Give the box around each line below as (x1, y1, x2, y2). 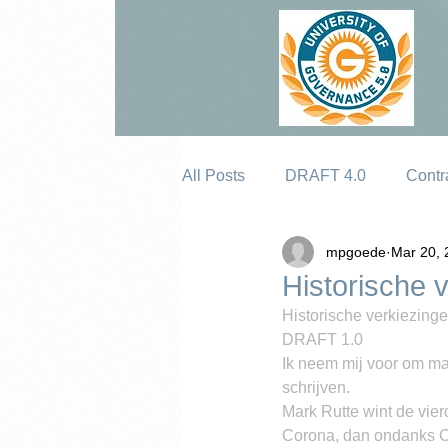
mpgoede (326, 243, 386, 260)
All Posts (182, 167, 245, 184)
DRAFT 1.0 (282, 331, 363, 348)
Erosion (222, 247, 277, 264)
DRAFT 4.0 (285, 167, 366, 184)
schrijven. (282, 379, 350, 396)
